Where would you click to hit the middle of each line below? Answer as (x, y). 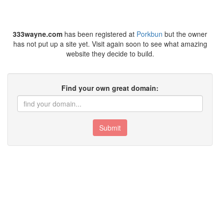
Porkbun (150, 34)
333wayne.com (38, 34)
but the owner (185, 34)
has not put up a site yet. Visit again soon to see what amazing (110, 44)
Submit (110, 128)
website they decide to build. (110, 54)
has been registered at (99, 34)
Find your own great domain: (110, 88)
